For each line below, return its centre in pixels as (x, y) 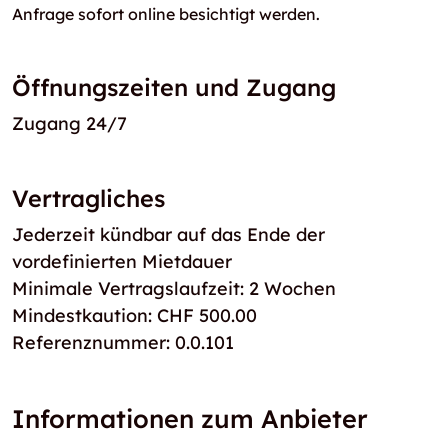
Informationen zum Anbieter (190, 418)
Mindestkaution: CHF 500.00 (134, 315)
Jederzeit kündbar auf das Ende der (168, 234)
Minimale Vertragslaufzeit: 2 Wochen (174, 288)
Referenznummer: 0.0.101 (123, 342)
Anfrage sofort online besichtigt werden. (166, 14)
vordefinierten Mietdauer (122, 261)
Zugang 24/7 (69, 123)
